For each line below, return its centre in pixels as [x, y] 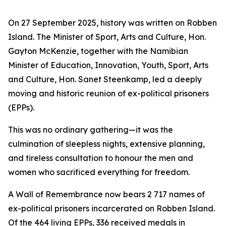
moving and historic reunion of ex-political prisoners [108, 93]
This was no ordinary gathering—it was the [91, 130]
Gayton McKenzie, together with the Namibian [98, 51]
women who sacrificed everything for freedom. [99, 172]
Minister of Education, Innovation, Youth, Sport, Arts [108, 65]
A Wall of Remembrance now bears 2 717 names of [106, 194]
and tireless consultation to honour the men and [101, 158]
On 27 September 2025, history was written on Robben [112, 23]
